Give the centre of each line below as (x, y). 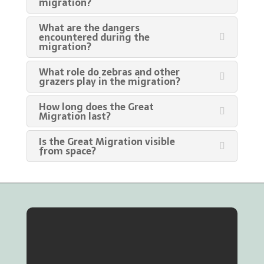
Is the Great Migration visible (107, 141)
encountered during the (94, 37)
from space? (67, 151)
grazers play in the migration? (109, 81)
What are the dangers (89, 28)
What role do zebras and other (109, 72)
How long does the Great (96, 107)
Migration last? (75, 116)
